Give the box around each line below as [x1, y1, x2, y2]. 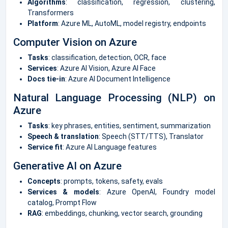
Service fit [27, 142, 63, 151]
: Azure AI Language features [62, 142, 157, 151]
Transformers [27, 8, 74, 17]
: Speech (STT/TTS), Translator [98, 132, 204, 140]
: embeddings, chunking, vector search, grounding [41, 209, 203, 217]
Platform [27, 19, 58, 27]
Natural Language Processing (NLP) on [13, 91, 215, 104]
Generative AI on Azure [13, 159, 122, 172]
